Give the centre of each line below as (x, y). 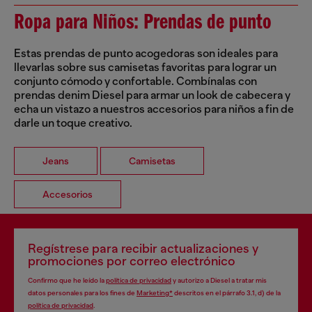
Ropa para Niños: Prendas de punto (143, 23)
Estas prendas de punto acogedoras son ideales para (146, 53)
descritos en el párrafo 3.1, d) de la (227, 292)
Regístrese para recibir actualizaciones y (143, 248)
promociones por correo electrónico (132, 261)
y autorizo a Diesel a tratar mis (219, 280)
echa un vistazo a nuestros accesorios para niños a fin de (154, 109)
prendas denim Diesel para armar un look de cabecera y (152, 95)
